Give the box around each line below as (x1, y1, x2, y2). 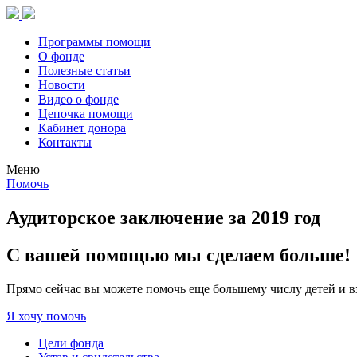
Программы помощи (38, 35, 151, 49)
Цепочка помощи (38, 107, 133, 120)
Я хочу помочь (6, 308, 86, 323)
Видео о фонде (38, 92, 119, 106)
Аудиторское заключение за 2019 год (6, 206, 320, 228)
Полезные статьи (38, 64, 131, 77)
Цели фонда (38, 335, 104, 350)
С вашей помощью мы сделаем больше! (6, 244, 351, 265)
